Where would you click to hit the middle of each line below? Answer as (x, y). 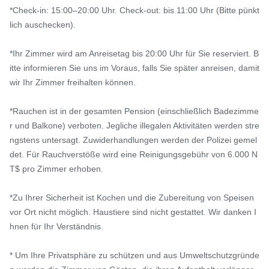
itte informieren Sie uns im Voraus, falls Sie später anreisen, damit (134, 68)
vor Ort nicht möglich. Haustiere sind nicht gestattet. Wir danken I (133, 212)
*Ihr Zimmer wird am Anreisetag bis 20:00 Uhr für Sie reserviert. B (134, 54)
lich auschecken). (43, 25)
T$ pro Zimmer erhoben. (56, 169)
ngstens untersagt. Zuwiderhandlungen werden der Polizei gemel (133, 140)
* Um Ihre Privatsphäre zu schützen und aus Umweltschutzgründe (134, 255)
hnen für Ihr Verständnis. (56, 227)
